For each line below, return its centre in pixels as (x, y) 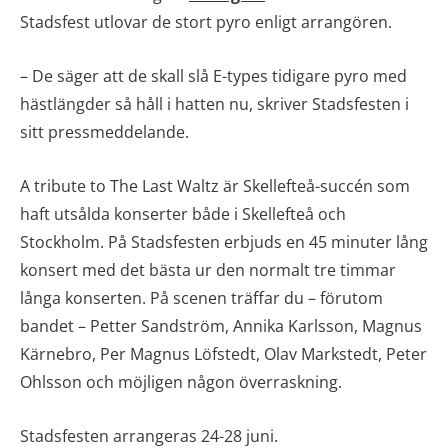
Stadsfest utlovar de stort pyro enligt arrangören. (206, 21)
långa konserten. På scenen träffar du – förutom (201, 297)
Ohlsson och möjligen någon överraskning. (181, 381)
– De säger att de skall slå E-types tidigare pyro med (213, 75)
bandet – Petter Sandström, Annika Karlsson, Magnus (221, 325)
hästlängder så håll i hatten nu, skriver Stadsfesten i (214, 103)
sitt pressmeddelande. (104, 131)
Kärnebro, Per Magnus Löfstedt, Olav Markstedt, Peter (223, 353)
